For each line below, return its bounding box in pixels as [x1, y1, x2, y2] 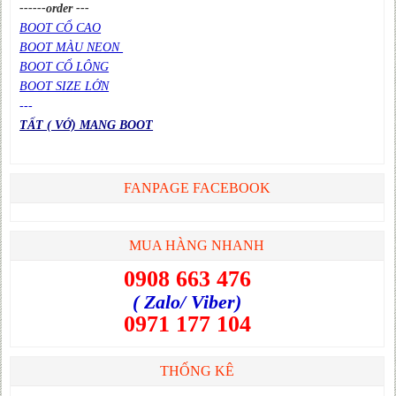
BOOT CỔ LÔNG [19, 59, 110, 73]
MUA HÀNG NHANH [129, 237, 265, 253]
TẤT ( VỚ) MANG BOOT [19, 118, 154, 132]
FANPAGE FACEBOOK [123, 179, 270, 195]
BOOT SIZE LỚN [19, 79, 110, 93]
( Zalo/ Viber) [133, 290, 242, 313]
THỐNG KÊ [159, 362, 234, 378]
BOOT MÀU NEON [19, 40, 124, 54]
